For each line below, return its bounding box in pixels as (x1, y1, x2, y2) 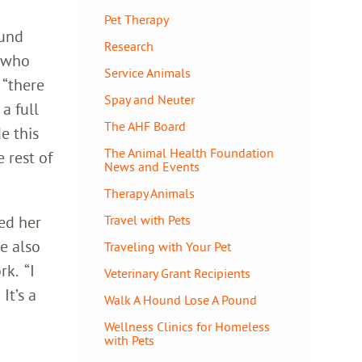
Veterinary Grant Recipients (104, 265, 250, 281)
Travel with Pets (104, 212, 191, 228)
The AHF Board (104, 118, 186, 134)
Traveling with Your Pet (104, 238, 231, 255)
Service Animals (104, 65, 191, 81)
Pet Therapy (104, 11, 169, 27)
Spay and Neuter (104, 91, 195, 107)
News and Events (104, 158, 200, 175)
